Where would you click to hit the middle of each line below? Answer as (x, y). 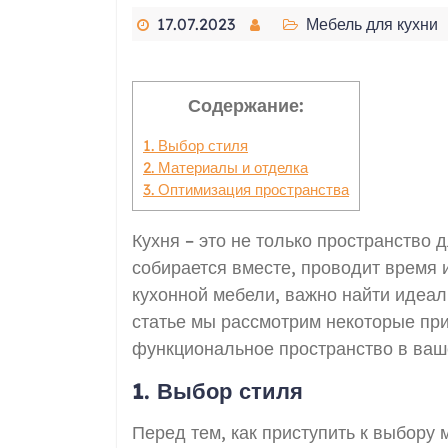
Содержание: (246, 106)
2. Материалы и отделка (225, 167)
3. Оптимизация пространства (246, 189)
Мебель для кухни (372, 24)
